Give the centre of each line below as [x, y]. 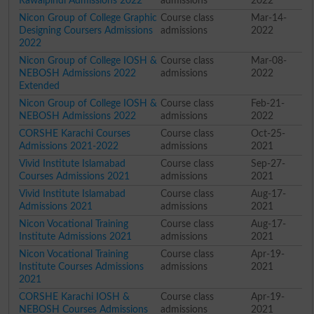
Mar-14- [269, 18]
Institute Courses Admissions [81, 266]
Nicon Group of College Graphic [88, 18]
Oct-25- [268, 133]
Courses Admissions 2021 [74, 176]
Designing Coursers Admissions [86, 30]
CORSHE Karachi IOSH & [74, 296]
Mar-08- [269, 60]
